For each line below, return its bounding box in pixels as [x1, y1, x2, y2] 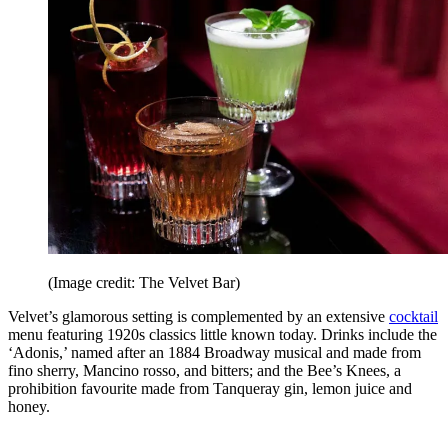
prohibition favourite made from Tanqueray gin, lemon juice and [8, 380, 412, 398]
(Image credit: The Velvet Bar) [48, 274, 240, 292]
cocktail [389, 308, 438, 326]
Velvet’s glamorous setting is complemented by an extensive [8, 308, 389, 326]
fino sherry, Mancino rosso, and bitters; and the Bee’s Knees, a [8, 362, 401, 380]
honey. [8, 398, 54, 416]
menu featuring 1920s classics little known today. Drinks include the [8, 326, 437, 344]
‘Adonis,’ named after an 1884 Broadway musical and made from [8, 344, 421, 362]
